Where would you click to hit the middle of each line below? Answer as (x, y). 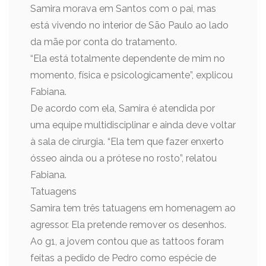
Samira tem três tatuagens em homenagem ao (133, 208)
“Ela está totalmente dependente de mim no (128, 58)
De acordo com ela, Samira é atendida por (123, 108)
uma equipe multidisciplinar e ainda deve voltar (133, 125)
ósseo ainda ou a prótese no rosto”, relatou (123, 158)
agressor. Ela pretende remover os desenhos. (128, 225)
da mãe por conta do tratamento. (104, 42)
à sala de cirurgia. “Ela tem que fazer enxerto (127, 142)
